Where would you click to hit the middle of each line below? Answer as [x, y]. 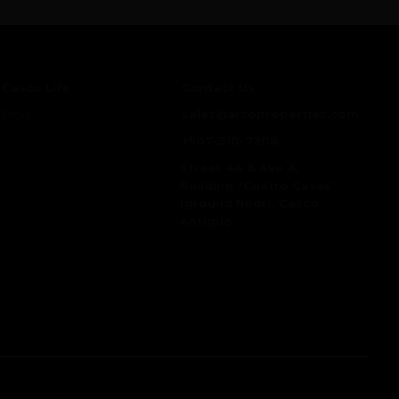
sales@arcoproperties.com [270, 114]
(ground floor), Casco [249, 203]
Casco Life [37, 87]
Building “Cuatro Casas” [258, 185]
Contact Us [218, 87]
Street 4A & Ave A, [239, 167]
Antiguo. [208, 220]
